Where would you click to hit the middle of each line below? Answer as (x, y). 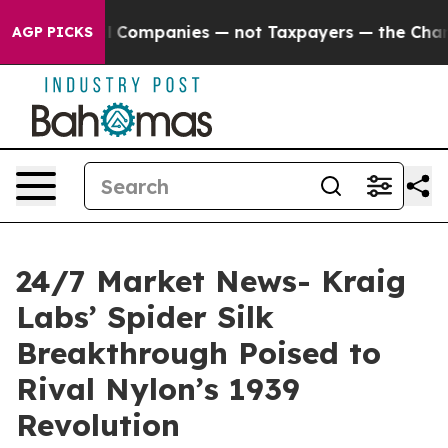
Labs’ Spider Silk (145, 317)
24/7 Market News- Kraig (211, 281)
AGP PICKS (52, 32)
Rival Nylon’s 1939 (158, 389)
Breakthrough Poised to (198, 353)
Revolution (98, 425)
